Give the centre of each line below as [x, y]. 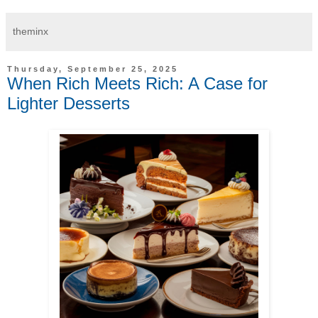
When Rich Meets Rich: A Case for [137, 83]
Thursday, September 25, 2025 [93, 69]
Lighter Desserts [68, 103]
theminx [31, 31]
